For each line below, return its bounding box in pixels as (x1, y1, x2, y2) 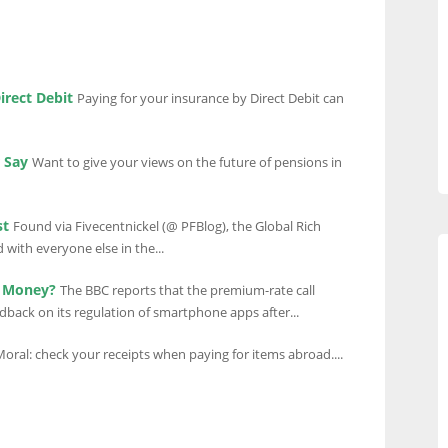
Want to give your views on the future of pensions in (32, 154, 342, 171)
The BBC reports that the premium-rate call (60, 282, 315, 299)
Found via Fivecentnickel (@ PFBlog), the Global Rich (13, 218, 321, 235)
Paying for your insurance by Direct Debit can (77, 90, 344, 107)
